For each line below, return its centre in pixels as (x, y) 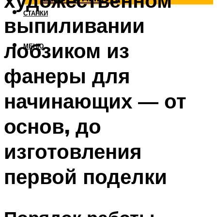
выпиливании (74, 25)
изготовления (73, 151)
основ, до (53, 126)
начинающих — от (95, 101)
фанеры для (67, 76)
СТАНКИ (36, 13)
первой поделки (85, 177)
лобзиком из (67, 51)
